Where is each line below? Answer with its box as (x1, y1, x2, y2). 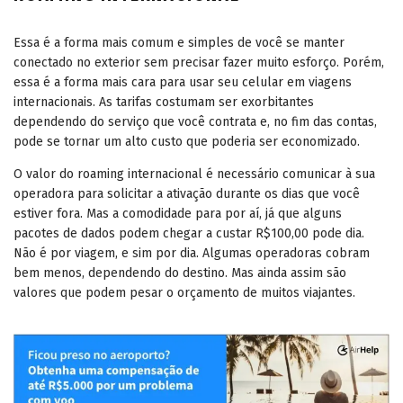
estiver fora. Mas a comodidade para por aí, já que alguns (13, 205, 342, 221)
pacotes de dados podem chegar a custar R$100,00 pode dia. (13, 225, 364, 241)
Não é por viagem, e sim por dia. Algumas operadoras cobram (13, 245, 370, 261)
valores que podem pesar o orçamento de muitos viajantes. (13, 284, 355, 300)
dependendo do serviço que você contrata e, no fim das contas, (13, 113, 377, 130)
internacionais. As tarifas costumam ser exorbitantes (13, 94, 314, 110)
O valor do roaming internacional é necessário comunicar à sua (13, 166, 375, 182)
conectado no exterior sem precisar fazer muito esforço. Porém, (13, 54, 384, 70)
